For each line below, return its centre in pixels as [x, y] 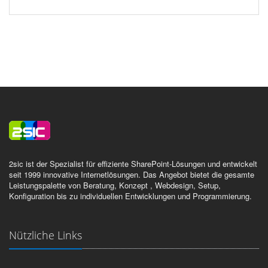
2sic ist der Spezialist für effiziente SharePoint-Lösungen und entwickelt [133, 164]
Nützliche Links [45, 235]
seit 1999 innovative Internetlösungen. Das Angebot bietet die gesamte [132, 174]
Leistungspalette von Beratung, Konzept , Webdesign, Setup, [115, 185]
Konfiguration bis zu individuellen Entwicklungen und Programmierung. [130, 196]
